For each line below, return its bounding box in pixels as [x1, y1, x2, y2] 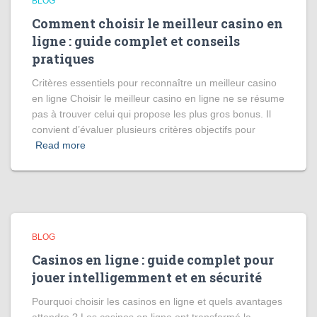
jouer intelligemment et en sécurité [32, 269, 262, 286]
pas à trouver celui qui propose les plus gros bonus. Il [32, 108, 271, 120]
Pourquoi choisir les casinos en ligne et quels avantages [32, 296, 282, 307]
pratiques [32, 50, 94, 67]
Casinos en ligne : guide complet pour [32, 251, 274, 268]
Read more [35, 139, 86, 151]
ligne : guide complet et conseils [32, 33, 240, 50]
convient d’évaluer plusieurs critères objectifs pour [32, 124, 255, 135]
